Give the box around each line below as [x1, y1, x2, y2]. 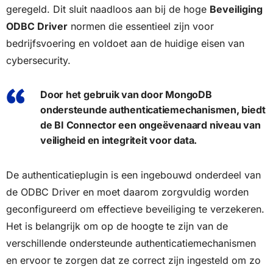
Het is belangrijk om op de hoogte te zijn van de [6, 220, 228, 233]
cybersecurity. [6, 54, 71, 67]
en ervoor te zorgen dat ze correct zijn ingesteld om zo [6, 254, 261, 267]
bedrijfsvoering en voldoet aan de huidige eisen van [6, 37, 244, 50]
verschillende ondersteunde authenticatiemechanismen [6, 237, 256, 250]
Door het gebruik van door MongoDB [40, 88, 212, 101]
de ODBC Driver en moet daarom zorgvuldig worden [6, 186, 249, 199]
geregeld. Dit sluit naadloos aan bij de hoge [6, 3, 210, 16]
